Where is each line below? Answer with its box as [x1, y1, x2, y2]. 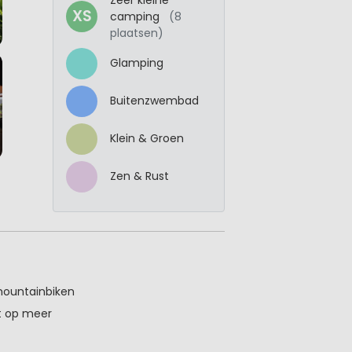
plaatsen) [110, 24, 163, 41]
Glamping [110, 55, 163, 71]
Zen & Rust [110, 168, 169, 185]
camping [110, 8, 163, 24]
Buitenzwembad [110, 93, 199, 109]
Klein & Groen [110, 130, 184, 147]
